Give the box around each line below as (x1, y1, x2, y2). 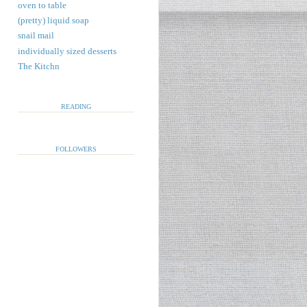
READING (61, 103, 91, 111)
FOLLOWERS (56, 145, 97, 153)
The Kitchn (18, 61, 60, 71)
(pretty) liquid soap (18, 16, 89, 26)
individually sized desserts (18, 46, 116, 56)
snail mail (18, 31, 54, 41)
